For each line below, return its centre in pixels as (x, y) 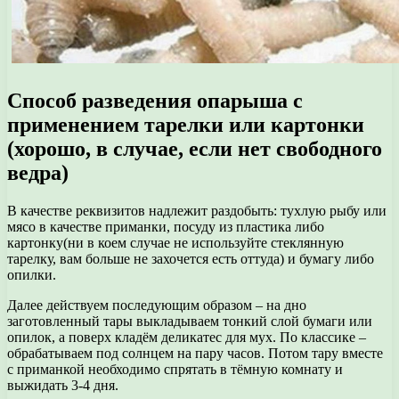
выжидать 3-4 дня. (63, 386)
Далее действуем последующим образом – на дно (157, 305)
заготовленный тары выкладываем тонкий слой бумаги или (190, 322)
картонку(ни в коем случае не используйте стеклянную (175, 243)
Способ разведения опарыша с (155, 101)
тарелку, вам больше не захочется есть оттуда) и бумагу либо (191, 259)
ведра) (38, 173)
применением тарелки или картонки (186, 125)
